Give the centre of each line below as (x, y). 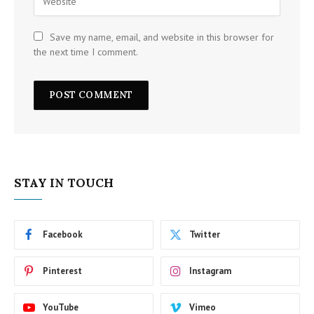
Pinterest (62, 271)
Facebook (63, 235)
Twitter (205, 235)
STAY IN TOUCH (64, 183)
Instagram (210, 271)
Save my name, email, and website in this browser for (162, 37)
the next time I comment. (86, 52)
